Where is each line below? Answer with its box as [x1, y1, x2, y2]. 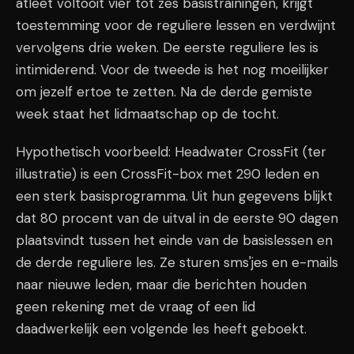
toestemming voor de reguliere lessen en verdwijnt [16, 17, 336, 34]
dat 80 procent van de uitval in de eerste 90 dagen [16, 209, 338, 227]
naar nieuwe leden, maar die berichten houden [16, 276, 307, 293]
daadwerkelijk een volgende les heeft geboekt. [16, 320, 307, 337]
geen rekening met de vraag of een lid [16, 298, 255, 315]
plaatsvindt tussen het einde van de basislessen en [16, 232, 333, 249]
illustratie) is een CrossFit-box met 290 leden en [16, 165, 319, 183]
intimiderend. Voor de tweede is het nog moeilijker [16, 61, 329, 78]
